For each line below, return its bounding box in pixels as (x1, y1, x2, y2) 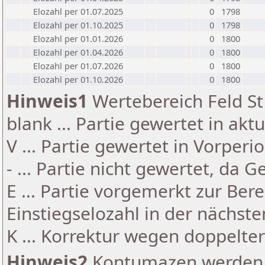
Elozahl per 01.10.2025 (33, 19, 123, 31)
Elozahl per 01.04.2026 (33, 46, 123, 58)
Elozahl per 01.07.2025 (33, 5, 123, 17)
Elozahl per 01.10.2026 (33, 73, 123, 85)
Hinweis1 (7, 89, 88, 113)
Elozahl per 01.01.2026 (33, 33, 123, 44)
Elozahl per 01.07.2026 (33, 60, 123, 72)
